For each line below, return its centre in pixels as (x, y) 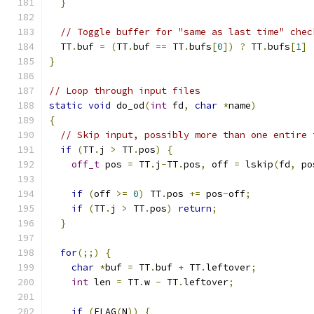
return (195, 209)
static (66, 105)
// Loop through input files (125, 91)
